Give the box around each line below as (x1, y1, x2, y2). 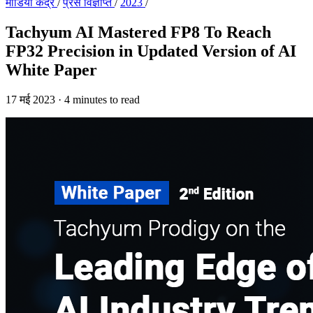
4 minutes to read (64, 93, 140, 105)
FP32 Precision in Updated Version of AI (6, 41, 296, 60)
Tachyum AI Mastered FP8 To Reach (6, 22, 271, 41)
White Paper (6, 60, 97, 79)
